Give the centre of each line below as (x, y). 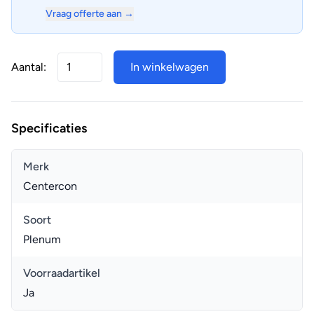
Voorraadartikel (62, 273)
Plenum (42, 239)
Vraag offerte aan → (90, 14)
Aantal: (29, 67)
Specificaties (49, 128)
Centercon (50, 186)
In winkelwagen (170, 67)
